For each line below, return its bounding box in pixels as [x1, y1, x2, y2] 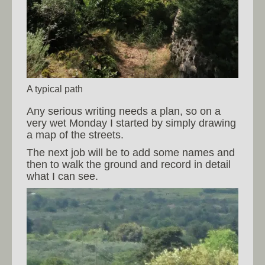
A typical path [27, 83, 83, 95]
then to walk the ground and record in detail [27, 159, 231, 171]
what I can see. [27, 170, 98, 183]
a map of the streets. [27, 129, 124, 141]
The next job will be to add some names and [27, 147, 235, 159]
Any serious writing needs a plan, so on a [27, 105, 221, 118]
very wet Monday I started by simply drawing [27, 117, 236, 130]
